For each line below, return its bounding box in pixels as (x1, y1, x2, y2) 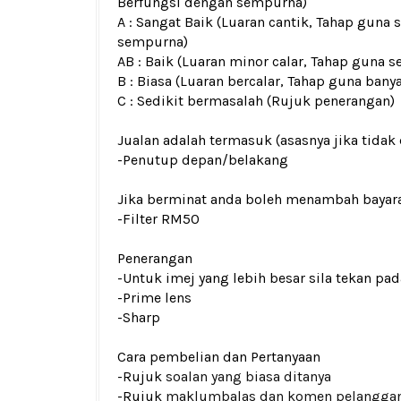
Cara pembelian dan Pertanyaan (117, 348, 320, 365)
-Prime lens (117, 289, 192, 306)
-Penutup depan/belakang (117, 151, 288, 168)
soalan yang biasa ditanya (166, 368, 331, 385)
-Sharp (117, 309, 160, 326)
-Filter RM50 (117, 210, 200, 227)
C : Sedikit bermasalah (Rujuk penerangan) (117, 92, 395, 109)
